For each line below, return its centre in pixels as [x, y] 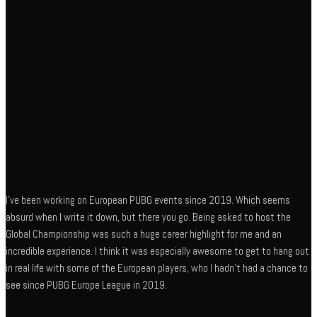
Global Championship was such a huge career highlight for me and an [144, 234]
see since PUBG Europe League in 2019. [86, 284]
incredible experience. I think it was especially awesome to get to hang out [157, 250]
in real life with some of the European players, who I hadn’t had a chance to [157, 267]
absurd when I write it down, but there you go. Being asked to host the [148, 217]
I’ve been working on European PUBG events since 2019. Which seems [148, 200]
